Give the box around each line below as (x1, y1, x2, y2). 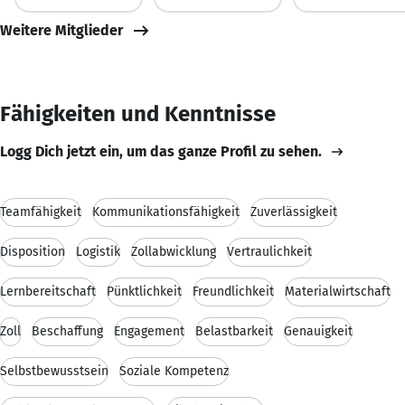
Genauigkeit (284, 323, 353, 339)
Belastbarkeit (195, 323, 273, 339)
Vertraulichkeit (227, 243, 312, 259)
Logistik (76, 243, 120, 259)
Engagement (114, 323, 184, 339)
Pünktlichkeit (107, 283, 182, 299)
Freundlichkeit (193, 283, 274, 299)
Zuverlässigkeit (250, 203, 337, 220)
